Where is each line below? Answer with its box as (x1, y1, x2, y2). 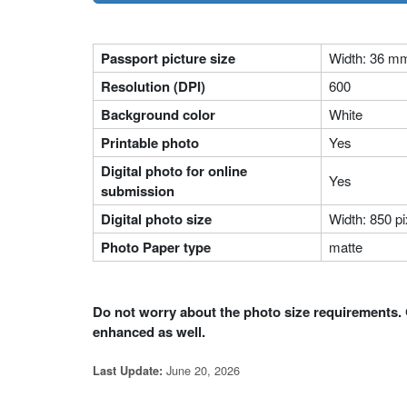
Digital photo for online (101, 161, 247, 182)
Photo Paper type (101, 237, 211, 258)
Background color (101, 104, 215, 125)
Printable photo (101, 133, 199, 154)
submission (101, 181, 174, 202)
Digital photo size (101, 209, 212, 230)
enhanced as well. (93, 322, 205, 342)
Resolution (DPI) (101, 76, 205, 97)
